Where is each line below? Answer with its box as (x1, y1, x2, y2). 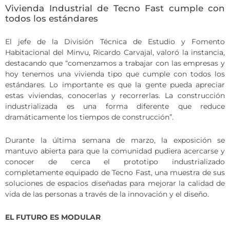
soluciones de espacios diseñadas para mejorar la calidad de (5, 179, 225, 188)
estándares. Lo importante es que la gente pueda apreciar (5, 80, 225, 90)
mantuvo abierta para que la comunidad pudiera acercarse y (5, 146, 225, 156)
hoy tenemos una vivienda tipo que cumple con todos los (5, 69, 225, 79)
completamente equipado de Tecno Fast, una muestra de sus (5, 168, 225, 178)
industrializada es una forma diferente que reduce (5, 102, 225, 111)
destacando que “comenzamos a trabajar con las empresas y (5, 59, 225, 68)
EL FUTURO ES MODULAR (5, 213, 101, 222)
